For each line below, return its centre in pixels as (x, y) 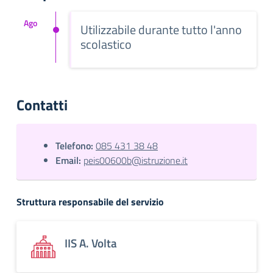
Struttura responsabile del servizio (90, 202)
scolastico (106, 44)
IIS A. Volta (91, 243)
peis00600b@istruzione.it (136, 160)
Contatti (42, 105)
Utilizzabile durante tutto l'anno (161, 30)
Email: (68, 160)
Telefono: (74, 146)
